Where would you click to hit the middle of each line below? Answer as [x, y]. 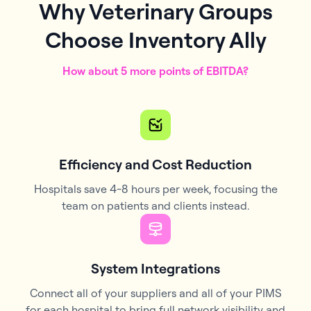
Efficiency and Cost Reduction [155, 164]
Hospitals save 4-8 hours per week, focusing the [155, 188]
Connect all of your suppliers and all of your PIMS [155, 293]
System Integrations [155, 268]
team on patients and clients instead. [155, 205]
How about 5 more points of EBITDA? [155, 70]
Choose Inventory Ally [155, 39]
